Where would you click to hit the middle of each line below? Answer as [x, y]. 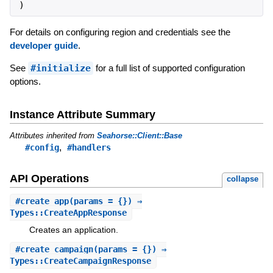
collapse [243, 179]
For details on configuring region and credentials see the [120, 32]
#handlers [89, 147]
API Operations [49, 179]
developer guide [44, 45]
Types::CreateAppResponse [68, 213]
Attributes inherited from [53, 135]
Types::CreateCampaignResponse [80, 261]
